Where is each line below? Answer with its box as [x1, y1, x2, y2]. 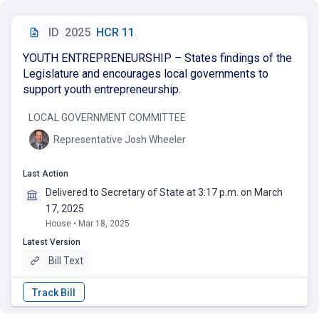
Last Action [23, 169, 68, 179]
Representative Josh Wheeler [53, 134, 186, 145]
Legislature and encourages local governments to [23, 67, 268, 80]
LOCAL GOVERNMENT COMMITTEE [28, 112, 186, 123]
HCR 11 [96, 26, 135, 39]
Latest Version [23, 237, 80, 247]
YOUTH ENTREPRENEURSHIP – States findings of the [23, 51, 292, 65]
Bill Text [48, 255, 83, 266]
